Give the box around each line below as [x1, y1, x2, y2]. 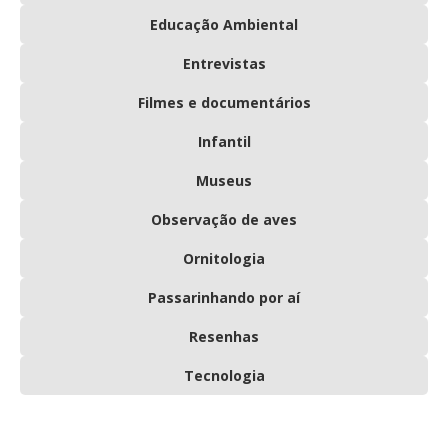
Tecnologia [183, 365, 265, 385]
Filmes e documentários [137, 92, 311, 112]
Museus [196, 170, 252, 190]
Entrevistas [182, 53, 266, 73]
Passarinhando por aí [148, 287, 300, 307]
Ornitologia [183, 248, 265, 268]
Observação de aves [151, 209, 297, 229]
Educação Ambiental [150, 14, 298, 34]
